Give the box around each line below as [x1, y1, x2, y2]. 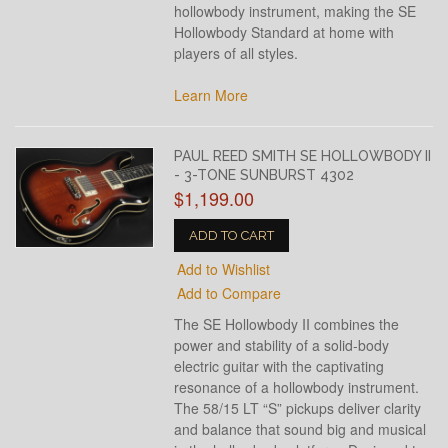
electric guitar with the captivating [174, 356, 385, 376]
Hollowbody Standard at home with [174, 22, 395, 42]
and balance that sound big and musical [174, 419, 427, 439]
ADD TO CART [189, 228, 275, 243]
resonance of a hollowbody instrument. [174, 377, 420, 397]
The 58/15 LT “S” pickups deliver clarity [174, 398, 422, 418]
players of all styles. [174, 43, 299, 63]
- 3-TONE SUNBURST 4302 [174, 167, 355, 183]
